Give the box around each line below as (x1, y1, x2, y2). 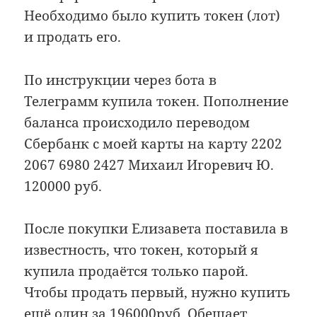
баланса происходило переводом (24, 113, 250, 132)
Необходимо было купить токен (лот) (24, 6, 281, 25)
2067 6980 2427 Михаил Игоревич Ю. (24, 155, 275, 174)
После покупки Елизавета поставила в (24, 219, 289, 238)
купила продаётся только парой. (24, 262, 249, 281)
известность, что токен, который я (24, 241, 259, 260)
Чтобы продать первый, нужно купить (24, 283, 291, 302)
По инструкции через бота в (24, 70, 217, 89)
